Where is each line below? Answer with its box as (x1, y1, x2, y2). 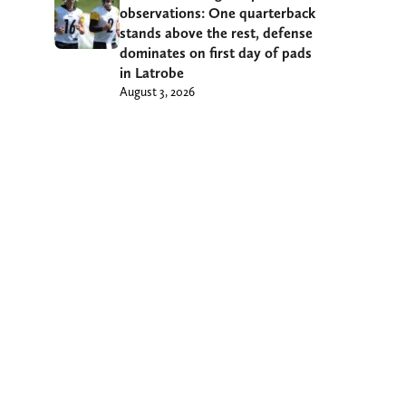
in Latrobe (120, 63, 184, 82)
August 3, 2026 (120, 83, 195, 99)
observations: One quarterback (120, 4, 315, 22)
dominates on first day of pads (120, 43, 312, 62)
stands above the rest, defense (120, 24, 313, 42)
